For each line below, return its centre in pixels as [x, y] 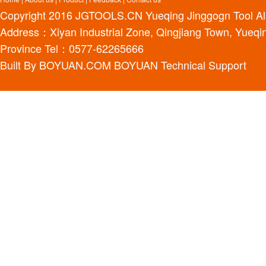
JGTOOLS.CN [109, 15]
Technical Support [202, 65]
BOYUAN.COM [75, 65]
